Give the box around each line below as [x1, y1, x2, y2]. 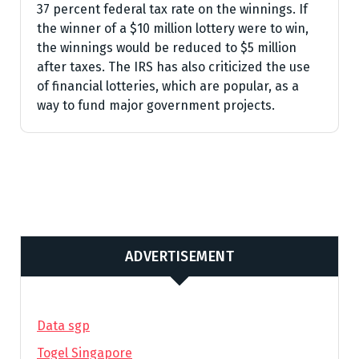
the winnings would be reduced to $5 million [37, 40, 296, 55]
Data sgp [37, 318, 90, 333]
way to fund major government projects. [37, 98, 275, 113]
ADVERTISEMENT [124, 247, 235, 265]
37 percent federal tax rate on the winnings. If [37, 2, 308, 17]
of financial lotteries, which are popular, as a [37, 79, 299, 94]
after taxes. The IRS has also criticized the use [37, 59, 310, 75]
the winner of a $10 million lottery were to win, [37, 21, 309, 36]
